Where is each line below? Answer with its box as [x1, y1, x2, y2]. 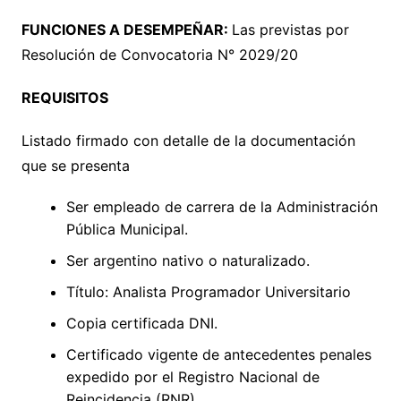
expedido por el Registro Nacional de [65, 368, 320, 387]
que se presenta [21, 157, 130, 175]
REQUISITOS [21, 89, 108, 107]
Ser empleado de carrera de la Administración [65, 198, 378, 217]
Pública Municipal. [65, 220, 188, 239]
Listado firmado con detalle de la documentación [21, 132, 355, 150]
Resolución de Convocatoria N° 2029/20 [21, 46, 298, 64]
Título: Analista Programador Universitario [65, 283, 351, 302]
